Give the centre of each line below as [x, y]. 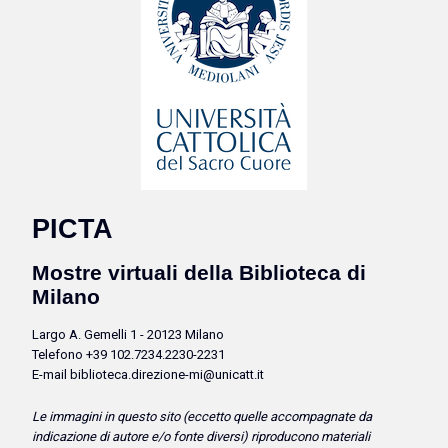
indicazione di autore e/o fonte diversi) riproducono [175, 436]
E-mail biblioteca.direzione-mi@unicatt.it [148, 374]
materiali [345, 436]
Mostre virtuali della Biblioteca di [199, 272]
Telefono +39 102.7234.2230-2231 [128, 354]
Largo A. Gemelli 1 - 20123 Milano [128, 334]
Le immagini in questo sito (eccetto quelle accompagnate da [202, 416]
